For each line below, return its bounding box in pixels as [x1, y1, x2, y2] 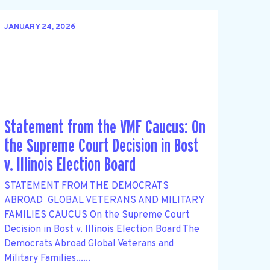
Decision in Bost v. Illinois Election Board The [4, 223, 199, 236]
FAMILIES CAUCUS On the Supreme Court [4, 209, 190, 221]
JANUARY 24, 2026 [4, 22, 75, 33]
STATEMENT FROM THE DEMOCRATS [4, 180, 169, 192]
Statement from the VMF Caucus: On [4, 118, 206, 137]
